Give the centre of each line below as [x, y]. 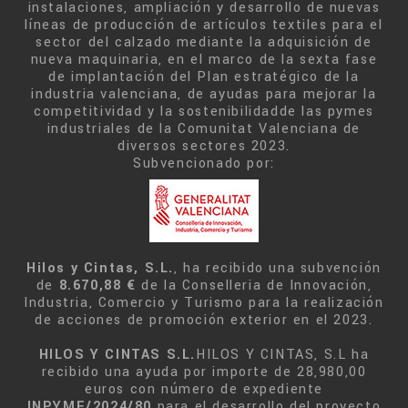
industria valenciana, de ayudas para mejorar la [204, 94]
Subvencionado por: [204, 163]
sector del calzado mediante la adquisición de [204, 42]
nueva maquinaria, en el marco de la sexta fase [204, 60]
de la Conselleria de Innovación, [254, 286]
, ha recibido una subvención [278, 268]
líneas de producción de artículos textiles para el [204, 25]
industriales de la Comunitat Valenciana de [204, 129]
